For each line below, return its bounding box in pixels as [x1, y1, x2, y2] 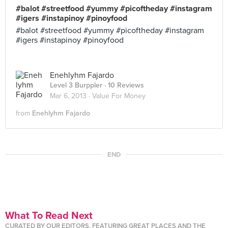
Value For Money [92, 92, 146, 100]
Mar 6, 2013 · [50, 92, 92, 100]
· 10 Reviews [102, 81, 144, 90]
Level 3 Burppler [50, 81, 102, 90]
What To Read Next [5, 210, 93, 222]
